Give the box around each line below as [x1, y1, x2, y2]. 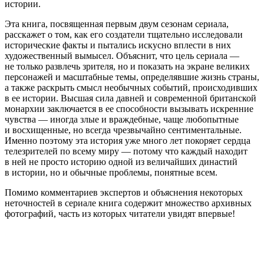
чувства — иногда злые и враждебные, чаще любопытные [5, 114, 239, 124]
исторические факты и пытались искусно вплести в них [5, 39, 231, 50]
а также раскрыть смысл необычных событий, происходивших [5, 82, 258, 93]
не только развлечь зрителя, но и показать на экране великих [5, 61, 250, 71]
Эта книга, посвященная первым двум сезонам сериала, [5, 18, 229, 29]
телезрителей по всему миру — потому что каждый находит [5, 146, 247, 156]
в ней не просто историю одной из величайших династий [5, 156, 237, 167]
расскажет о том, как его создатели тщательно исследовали [5, 29, 243, 39]
